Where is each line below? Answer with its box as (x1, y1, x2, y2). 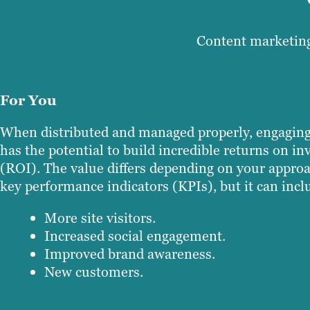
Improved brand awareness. (44, 245, 215, 264)
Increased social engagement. (44, 227, 226, 246)
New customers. (44, 263, 143, 282)
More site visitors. (44, 209, 156, 228)
